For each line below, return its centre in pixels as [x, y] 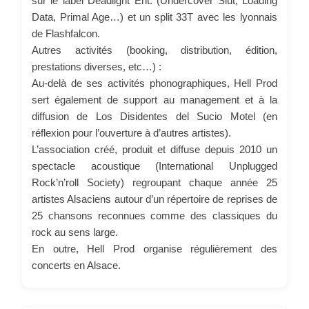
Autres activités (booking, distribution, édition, [154, 50]
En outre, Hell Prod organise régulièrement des [154, 248]
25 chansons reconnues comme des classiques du [154, 215]
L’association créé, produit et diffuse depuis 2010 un [154, 149]
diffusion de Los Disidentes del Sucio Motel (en [154, 116]
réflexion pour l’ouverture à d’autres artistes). [131, 132]
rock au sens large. [75, 232]
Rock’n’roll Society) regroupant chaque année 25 [154, 182]
